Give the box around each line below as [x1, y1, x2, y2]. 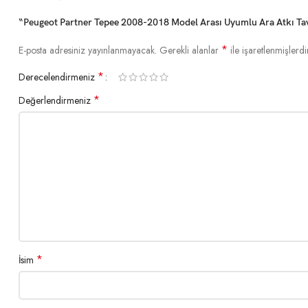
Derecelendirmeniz [19, 70, 98, 84]
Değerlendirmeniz [19, 93, 93, 107]
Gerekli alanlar [159, 43, 221, 57]
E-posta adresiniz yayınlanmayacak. [19, 43, 157, 57]
